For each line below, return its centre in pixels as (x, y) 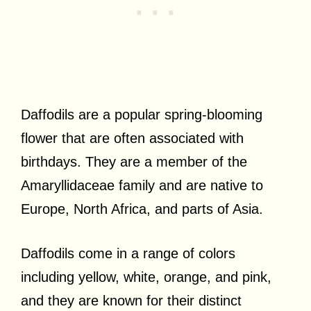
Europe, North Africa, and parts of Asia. (144, 209)
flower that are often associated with (132, 138)
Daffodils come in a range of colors (128, 253)
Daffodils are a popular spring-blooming (142, 115)
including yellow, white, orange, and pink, (146, 277)
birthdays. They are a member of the (134, 162)
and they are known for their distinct (131, 301)
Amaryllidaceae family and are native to (142, 185)
